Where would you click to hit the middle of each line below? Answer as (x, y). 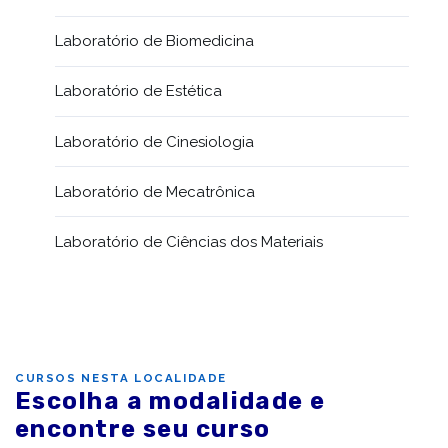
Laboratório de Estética (138, 91)
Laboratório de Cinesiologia (154, 141)
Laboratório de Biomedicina (154, 41)
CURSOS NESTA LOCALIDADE (121, 378)
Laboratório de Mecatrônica (155, 191)
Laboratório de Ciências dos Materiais (189, 241)
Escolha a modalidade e (170, 401)
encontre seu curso (143, 429)
